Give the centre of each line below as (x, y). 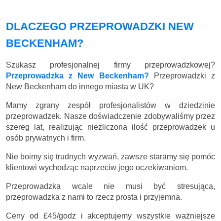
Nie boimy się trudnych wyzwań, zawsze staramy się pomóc (110, 156)
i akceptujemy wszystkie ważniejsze (146, 216)
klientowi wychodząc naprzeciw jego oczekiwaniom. (97, 167)
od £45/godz (53, 216)
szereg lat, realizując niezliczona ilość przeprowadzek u (110, 127)
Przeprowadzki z (182, 75)
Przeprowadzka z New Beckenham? (77, 75)
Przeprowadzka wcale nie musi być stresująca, (110, 186)
